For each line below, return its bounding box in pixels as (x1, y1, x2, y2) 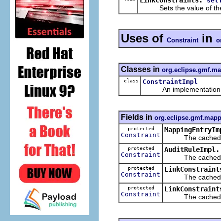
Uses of (121, 31, 167, 45)
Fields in (121, 112, 154, 121)
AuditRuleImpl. (164, 145, 220, 153)
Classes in (121, 65, 162, 74)
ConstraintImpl (143, 77, 198, 85)
